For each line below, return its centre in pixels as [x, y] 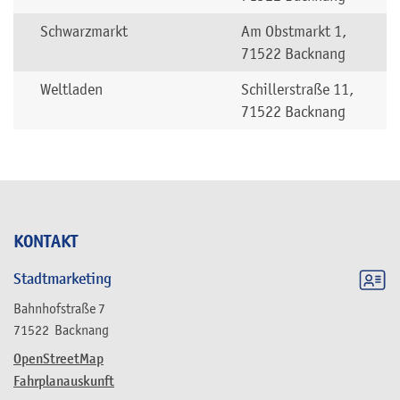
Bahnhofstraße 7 [59, 308]
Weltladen [73, 89]
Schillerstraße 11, [297, 89]
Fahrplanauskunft [64, 382]
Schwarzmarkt [84, 31]
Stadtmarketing [62, 279]
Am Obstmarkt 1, [294, 31]
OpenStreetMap [58, 359]
